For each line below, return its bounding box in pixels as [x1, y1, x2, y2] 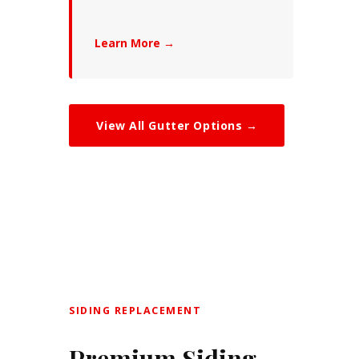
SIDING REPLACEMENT [69, 303, 202, 317]
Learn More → [95, 34, 175, 50]
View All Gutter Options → [96, 117, 258, 133]
